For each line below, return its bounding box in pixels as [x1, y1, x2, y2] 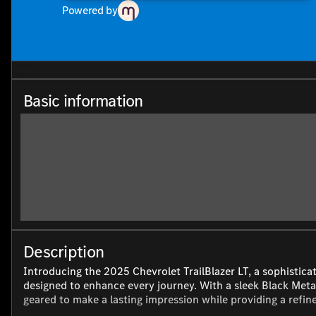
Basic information [23, 90, 143, 113]
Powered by [62, 3, 118, 18]
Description [23, 241, 104, 264]
